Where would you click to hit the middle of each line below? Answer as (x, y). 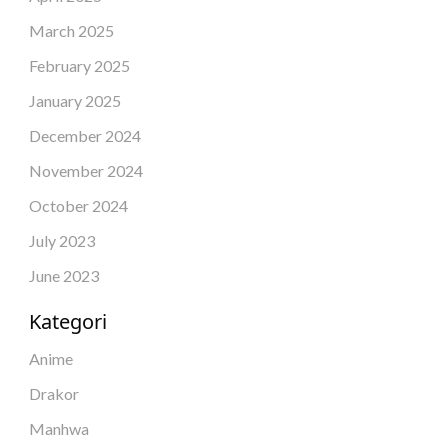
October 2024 (78, 205)
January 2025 (74, 100)
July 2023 (61, 240)
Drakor (53, 393)
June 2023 (63, 275)
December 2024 (84, 135)
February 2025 (79, 65)
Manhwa (58, 428)
